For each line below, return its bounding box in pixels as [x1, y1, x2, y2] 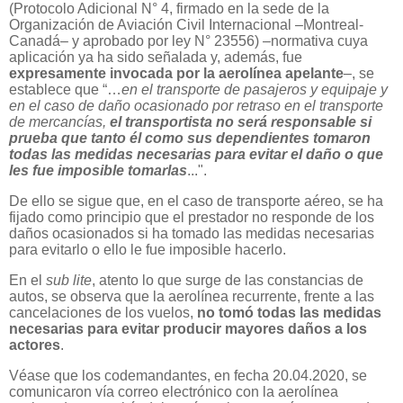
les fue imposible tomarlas [9, 163, 187, 179]
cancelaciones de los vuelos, [9, 305, 197, 321]
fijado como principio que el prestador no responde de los [9, 210, 374, 226]
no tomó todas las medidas [197, 305, 381, 321]
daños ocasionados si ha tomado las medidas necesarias [9, 226, 374, 242]
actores [9, 337, 60, 354]
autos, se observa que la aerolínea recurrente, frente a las [9, 289, 374, 305]
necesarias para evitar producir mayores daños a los [9, 321, 367, 337]
